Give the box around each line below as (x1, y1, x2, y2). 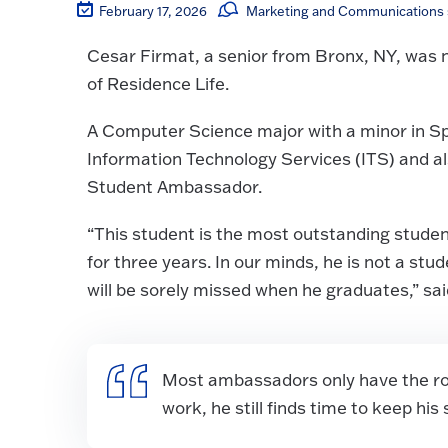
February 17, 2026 (99, 3, 208, 19)
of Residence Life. (87, 73, 237, 95)
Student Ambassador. (87, 176, 266, 197)
